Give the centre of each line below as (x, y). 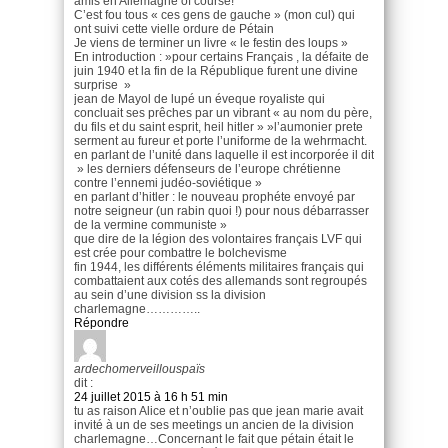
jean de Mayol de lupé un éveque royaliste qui (199, 98)
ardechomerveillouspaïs (139, 368)
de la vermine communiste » (150, 224)
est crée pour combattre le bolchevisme (180, 252)
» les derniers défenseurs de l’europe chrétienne (207, 168)
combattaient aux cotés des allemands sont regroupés (220, 280)
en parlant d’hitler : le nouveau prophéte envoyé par (214, 196)
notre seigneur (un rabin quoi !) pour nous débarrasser (221, 210)
